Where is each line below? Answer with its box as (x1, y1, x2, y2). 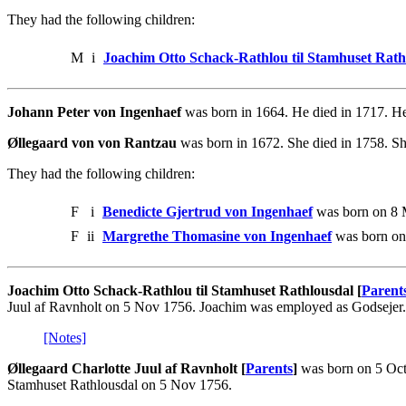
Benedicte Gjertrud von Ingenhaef (102, 203, 313, 219)
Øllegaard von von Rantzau (7, 134, 177, 150)
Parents (246, 360, 293, 376)
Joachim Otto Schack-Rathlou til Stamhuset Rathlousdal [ (7, 282, 362, 298)
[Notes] (43, 329, 86, 345)
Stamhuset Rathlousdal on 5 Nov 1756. (7, 376, 232, 392)
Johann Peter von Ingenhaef (7, 103, 181, 120)
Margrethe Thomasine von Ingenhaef (102, 227, 332, 244)
